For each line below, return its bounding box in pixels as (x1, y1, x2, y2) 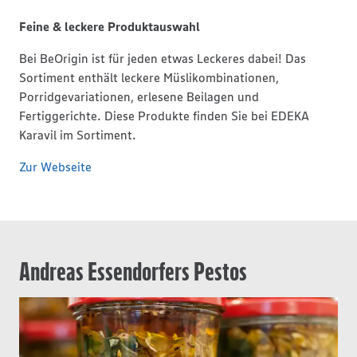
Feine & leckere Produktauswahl (19, 18, 200, 34)
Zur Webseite (19, 159, 92, 175)
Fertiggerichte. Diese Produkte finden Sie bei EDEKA (19, 108, 309, 124)
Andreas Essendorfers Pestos (19, 256, 247, 287)
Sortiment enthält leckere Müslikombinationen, (19, 69, 279, 85)
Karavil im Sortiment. (19, 127, 136, 143)
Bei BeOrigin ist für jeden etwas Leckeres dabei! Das (19, 50, 306, 66)
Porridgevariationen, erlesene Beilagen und (19, 88, 259, 104)
